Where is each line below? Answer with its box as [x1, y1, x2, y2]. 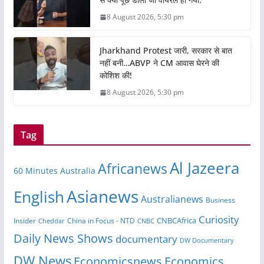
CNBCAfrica [156, 215, 196, 226]
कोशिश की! [99, 70, 132, 81]
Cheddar [38, 216, 65, 226]
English [13, 186, 64, 208]
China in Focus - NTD [67, 216, 135, 226]
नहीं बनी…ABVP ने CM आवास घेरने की [99, 57, 219, 69]
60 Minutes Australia [13, 165, 95, 177]
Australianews [140, 193, 203, 206]
